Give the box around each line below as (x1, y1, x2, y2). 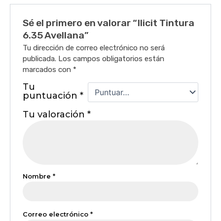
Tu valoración (23, 109, 88, 120)
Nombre (23, 172, 53, 180)
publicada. (23, 54, 57, 63)
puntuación (23, 90, 80, 101)
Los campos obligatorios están (58, 54, 165, 63)
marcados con (23, 65, 74, 74)
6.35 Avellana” (23, 29, 89, 41)
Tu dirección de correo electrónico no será (23, 43, 165, 52)
